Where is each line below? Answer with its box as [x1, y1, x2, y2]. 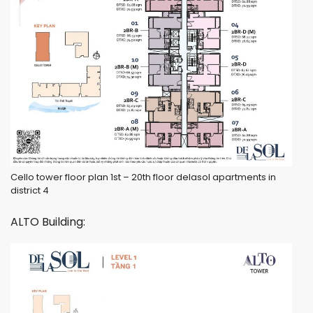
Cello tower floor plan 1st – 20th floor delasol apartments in [10, 170, 276, 184]
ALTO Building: [10, 213, 85, 230]
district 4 [10, 183, 49, 197]
